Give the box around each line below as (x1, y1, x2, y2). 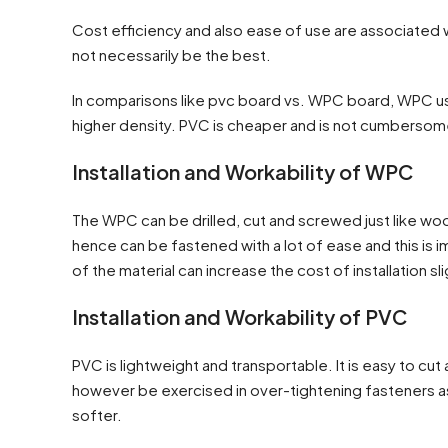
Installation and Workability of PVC (72, 303, 407, 329)
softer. (72, 404, 122, 424)
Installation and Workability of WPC (72, 158, 413, 184)
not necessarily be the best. (72, 44, 271, 64)
